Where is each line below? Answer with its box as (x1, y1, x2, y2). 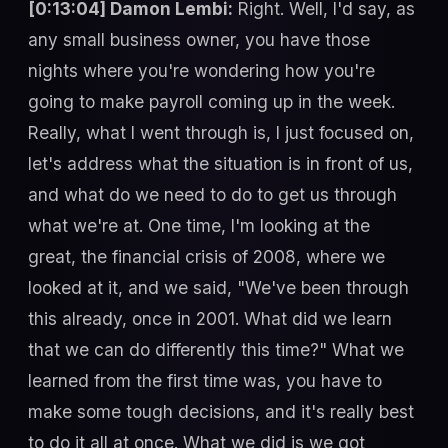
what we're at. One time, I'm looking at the (28, 214, 370, 236)
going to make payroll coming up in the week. (28, 90, 395, 112)
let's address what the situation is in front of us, (28, 152, 413, 174)
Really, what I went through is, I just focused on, (28, 121, 414, 143)
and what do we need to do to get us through (28, 183, 397, 205)
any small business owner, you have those (28, 28, 370, 50)
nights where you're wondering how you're (28, 59, 375, 81)
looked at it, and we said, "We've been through (28, 276, 409, 298)
